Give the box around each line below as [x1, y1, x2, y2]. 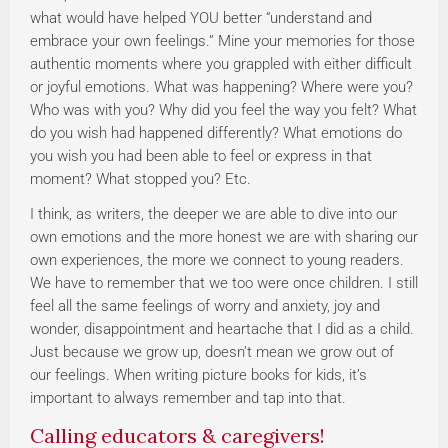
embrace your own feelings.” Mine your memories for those [30, 31, 415, 50]
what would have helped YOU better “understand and [30, 8, 372, 27]
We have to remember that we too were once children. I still [30, 273, 418, 292]
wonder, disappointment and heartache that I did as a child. [30, 319, 414, 338]
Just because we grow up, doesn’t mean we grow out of [30, 342, 394, 361]
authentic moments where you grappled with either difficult [30, 54, 412, 73]
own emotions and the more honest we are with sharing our [30, 227, 418, 246]
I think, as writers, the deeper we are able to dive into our [30, 204, 397, 223]
